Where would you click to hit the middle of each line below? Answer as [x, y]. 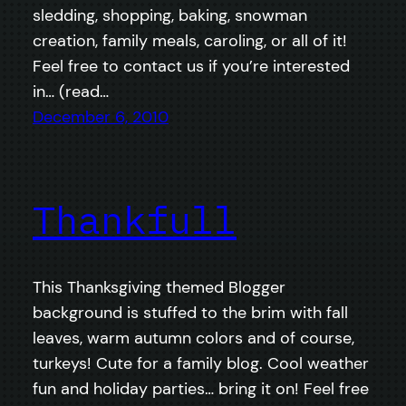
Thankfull [135, 219]
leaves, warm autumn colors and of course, [193, 338]
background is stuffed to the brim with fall [190, 312]
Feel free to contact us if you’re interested [191, 67]
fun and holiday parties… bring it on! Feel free [201, 388]
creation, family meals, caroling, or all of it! [190, 41]
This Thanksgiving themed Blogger [159, 287]
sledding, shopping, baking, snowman [170, 16]
